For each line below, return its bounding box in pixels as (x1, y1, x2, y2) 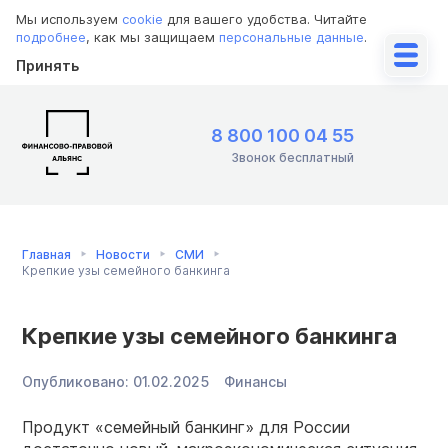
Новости (96, 246, 150, 262)
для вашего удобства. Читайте (163, 11, 367, 27)
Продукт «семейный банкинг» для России (22, 416, 350, 437)
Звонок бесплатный (231, 150, 354, 166)
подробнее (16, 29, 86, 45)
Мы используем (16, 11, 122, 27)
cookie (122, 11, 163, 27)
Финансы (224, 372, 287, 390)
